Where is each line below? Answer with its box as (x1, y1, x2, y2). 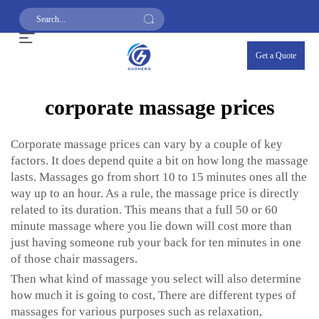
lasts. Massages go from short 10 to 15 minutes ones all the (11, 170, 307, 184)
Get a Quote (256, 51, 296, 61)
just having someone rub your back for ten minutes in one (11, 236, 301, 249)
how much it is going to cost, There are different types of (11, 288, 296, 302)
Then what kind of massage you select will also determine (11, 272, 301, 286)
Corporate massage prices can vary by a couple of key (11, 137, 283, 151)
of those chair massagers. (11, 252, 137, 266)
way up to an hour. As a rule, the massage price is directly (11, 187, 299, 200)
